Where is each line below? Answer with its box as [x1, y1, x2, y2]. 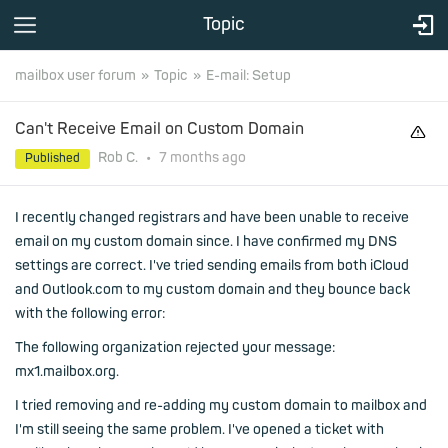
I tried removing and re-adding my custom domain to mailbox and [15, 397, 427, 414]
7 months [159, 149, 219, 166]
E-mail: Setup [206, 67, 291, 84]
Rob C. [98, 149, 138, 166]
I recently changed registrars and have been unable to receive [15, 209, 409, 226]
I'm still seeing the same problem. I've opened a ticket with [15, 421, 384, 438]
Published [25, 151, 80, 166]
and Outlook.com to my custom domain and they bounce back [15, 281, 410, 298]
